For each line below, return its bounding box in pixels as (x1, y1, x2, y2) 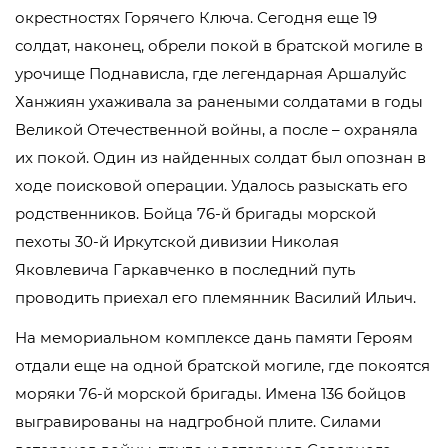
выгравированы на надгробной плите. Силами (15, 412, 381, 431)
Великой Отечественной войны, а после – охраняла (15, 120, 418, 139)
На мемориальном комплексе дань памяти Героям (15, 328, 413, 347)
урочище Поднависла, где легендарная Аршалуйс (15, 64, 406, 83)
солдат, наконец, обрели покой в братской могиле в (15, 36, 423, 55)
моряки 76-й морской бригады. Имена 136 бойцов (15, 384, 406, 403)
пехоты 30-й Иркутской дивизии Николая (15, 232, 339, 251)
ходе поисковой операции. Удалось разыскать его (15, 176, 408, 195)
